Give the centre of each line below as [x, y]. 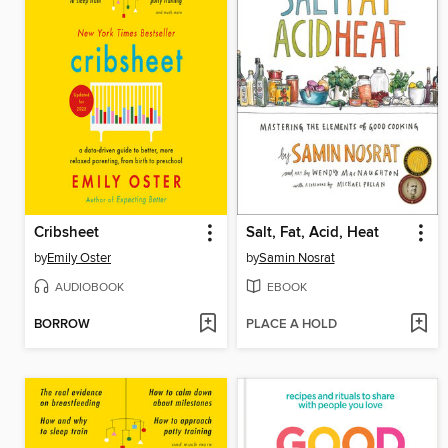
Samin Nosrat [296, 257]
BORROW [62, 324]
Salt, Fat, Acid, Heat [312, 232]
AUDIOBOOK [89, 287]
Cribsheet [66, 232]
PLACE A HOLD [291, 324]
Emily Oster [79, 257]
